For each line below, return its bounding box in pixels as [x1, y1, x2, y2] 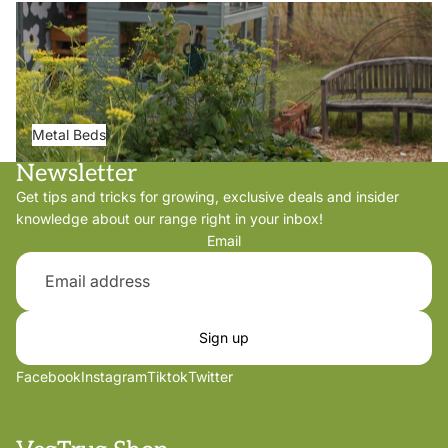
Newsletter [16, 159, 137, 189]
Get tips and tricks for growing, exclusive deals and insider [16, 188, 399, 206]
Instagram [81, 368, 147, 386]
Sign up [199, 329, 249, 347]
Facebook [16, 368, 81, 386]
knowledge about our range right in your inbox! [16, 210, 323, 228]
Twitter [188, 368, 233, 386]
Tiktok [147, 368, 188, 386]
